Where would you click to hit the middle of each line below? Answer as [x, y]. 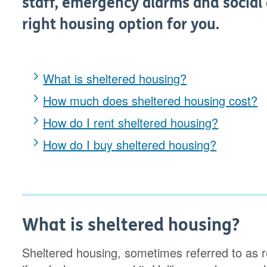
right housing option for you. [121, 24]
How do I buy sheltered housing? [130, 145]
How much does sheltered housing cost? [150, 100]
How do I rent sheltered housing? [131, 122]
